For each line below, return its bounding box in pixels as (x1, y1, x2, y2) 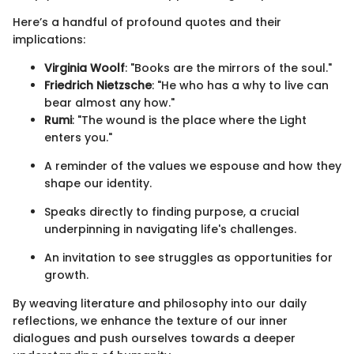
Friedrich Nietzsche (44, 77, 152, 94)
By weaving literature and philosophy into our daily (13, 296, 307, 312)
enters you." (44, 130, 112, 146)
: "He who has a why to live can (152, 77, 329, 94)
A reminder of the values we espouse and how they (44, 158, 341, 175)
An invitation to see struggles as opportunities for (44, 250, 333, 266)
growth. (44, 267, 88, 284)
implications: (13, 32, 85, 48)
